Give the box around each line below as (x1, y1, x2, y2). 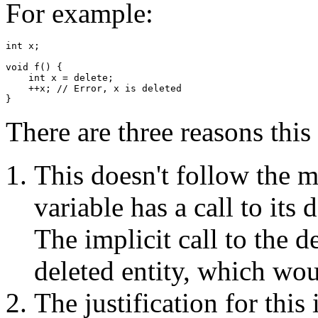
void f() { (6, 62, 62, 73)
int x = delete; (6, 72, 114, 84)
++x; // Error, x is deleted (6, 83, 182, 94)
